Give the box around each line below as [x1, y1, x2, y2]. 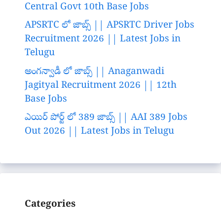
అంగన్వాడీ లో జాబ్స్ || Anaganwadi [25, 65, 164, 78]
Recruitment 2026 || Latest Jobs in [25, 33, 181, 46]
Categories [25, 198, 75, 212]
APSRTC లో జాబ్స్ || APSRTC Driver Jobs [25, 19, 194, 33]
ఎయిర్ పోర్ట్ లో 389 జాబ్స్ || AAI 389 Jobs [25, 111, 187, 125]
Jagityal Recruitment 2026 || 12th [25, 79, 177, 92]
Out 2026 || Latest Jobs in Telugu [25, 125, 174, 139]
